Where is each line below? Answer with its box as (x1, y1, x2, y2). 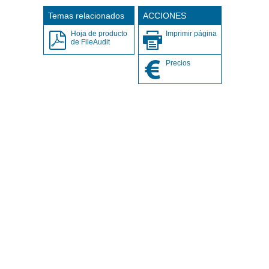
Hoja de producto (70, 29, 127, 38)
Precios (165, 58, 190, 67)
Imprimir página (165, 29, 217, 38)
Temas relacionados (47, 10, 124, 20)
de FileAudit (70, 37, 110, 46)
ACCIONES (142, 10, 186, 20)
